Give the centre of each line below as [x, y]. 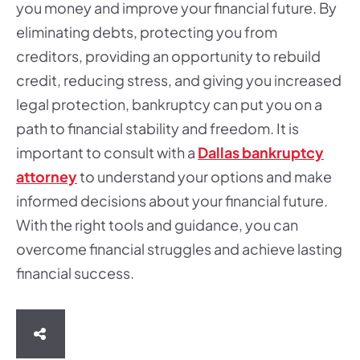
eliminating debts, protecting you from [147, 32]
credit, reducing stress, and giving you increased [179, 80]
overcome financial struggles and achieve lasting [179, 249]
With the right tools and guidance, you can [157, 225]
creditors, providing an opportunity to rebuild [168, 56]
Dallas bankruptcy [261, 152]
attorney [47, 176]
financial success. [75, 273]
